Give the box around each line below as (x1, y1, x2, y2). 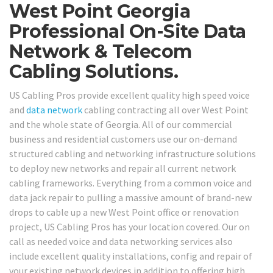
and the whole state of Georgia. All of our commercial (9, 118, 232, 131)
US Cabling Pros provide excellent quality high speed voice (9, 89, 250, 102)
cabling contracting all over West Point (82, 104, 249, 116)
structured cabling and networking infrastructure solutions (9, 147, 256, 160)
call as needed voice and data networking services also (9, 235, 233, 248)
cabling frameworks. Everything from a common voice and (9, 177, 252, 190)
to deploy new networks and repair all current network (9, 162, 236, 175)
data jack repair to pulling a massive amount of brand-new (9, 191, 252, 204)
